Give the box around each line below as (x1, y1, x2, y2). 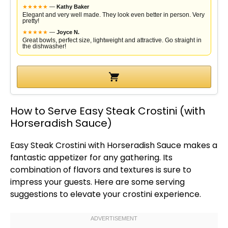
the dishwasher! (22, 43, 66, 50)
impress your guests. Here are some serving (10, 176, 185, 188)
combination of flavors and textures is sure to (10, 164, 191, 176)
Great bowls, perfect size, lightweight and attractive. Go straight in (22, 37, 202, 44)
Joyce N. (56, 29, 79, 35)
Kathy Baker (56, 4, 89, 10)
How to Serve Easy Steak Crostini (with (10, 104, 205, 118)
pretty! (22, 17, 39, 24)
